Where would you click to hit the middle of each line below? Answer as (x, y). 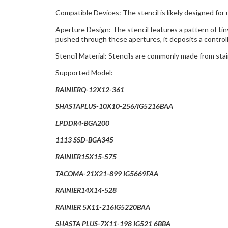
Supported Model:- (85, 72)
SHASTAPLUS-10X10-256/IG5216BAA (114, 106)
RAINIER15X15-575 (86, 156)
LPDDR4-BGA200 (82, 123)
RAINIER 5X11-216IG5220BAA (103, 207)
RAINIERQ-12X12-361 (90, 89)
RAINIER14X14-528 (86, 190)
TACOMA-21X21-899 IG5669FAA (107, 173)
